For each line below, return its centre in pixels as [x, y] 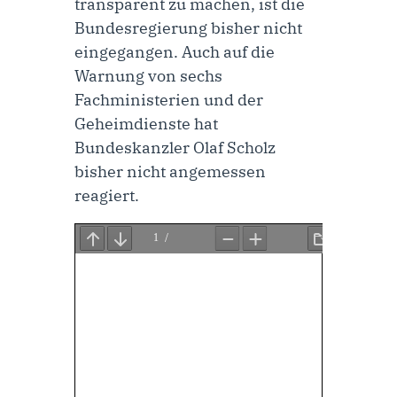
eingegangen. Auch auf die [175, 51]
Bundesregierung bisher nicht [188, 27]
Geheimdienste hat [146, 123]
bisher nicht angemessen [170, 171]
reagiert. [107, 195]
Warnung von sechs [148, 75]
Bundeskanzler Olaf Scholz [175, 147]
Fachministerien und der [169, 99]
